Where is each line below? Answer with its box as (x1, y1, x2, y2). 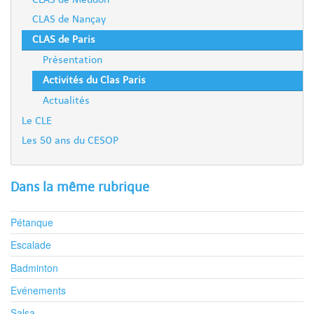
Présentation (43, 55, 102, 65)
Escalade (11, 238, 51, 252)
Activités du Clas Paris (43, 75, 146, 86)
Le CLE (22, 116, 52, 126)
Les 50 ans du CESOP (22, 136, 118, 146)
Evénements (11, 282, 66, 297)
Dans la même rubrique (11, 182, 149, 194)
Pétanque (11, 215, 53, 230)
